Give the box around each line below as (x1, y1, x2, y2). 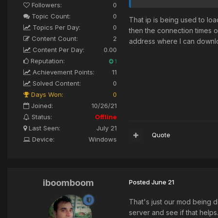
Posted (129, 178, 151, 186)
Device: (30, 135, 54, 144)
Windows (89, 135, 117, 144)
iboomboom (42, 178, 94, 188)
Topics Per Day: (31, 23, 80, 32)
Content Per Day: (31, 46, 84, 54)
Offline (95, 113, 117, 121)
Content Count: (30, 35, 78, 43)
